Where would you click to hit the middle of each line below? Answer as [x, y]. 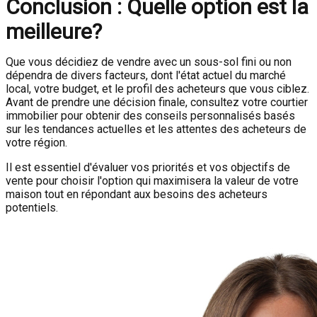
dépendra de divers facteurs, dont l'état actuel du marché [146, 75]
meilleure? [54, 31]
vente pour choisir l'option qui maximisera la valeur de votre [152, 181]
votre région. [36, 143]
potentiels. [32, 208]
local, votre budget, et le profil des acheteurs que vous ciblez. [157, 89]
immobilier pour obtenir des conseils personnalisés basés [150, 116]
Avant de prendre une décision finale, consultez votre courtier [157, 102]
